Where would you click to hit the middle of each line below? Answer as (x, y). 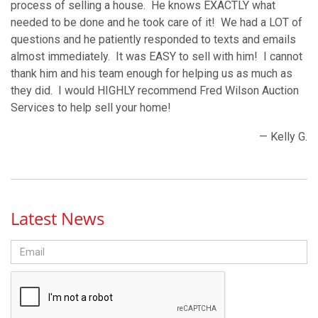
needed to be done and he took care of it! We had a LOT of (157, 22)
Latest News (57, 218)
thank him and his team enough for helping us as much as (152, 73)
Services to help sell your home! (91, 108)
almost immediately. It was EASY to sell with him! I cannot (157, 56)
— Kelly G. (283, 137)
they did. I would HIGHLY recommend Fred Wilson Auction (155, 91)
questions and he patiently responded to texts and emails (153, 39)
